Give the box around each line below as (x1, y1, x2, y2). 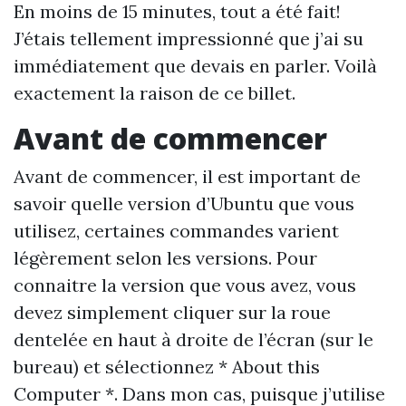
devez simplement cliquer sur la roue (14, 301, 331, 324)
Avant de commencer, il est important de (14, 165, 361, 188)
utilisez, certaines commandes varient (14, 219, 339, 242)
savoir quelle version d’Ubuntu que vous (14, 192, 354, 215)
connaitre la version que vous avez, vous (14, 274, 356, 296)
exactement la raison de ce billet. (14, 82, 295, 104)
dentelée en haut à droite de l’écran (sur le (14, 328, 373, 351)
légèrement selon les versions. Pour (14, 246, 317, 269)
